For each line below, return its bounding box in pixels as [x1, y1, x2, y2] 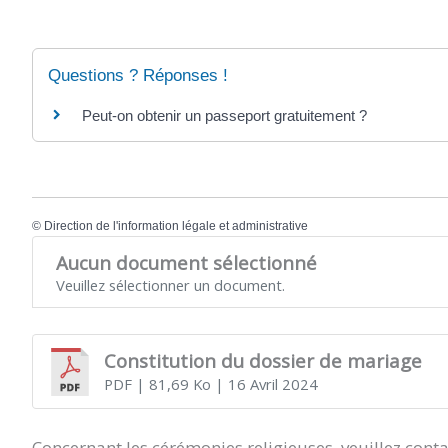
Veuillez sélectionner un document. [55, 274, 285, 295]
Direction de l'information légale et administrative [44, 218, 308, 233]
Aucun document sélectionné [55, 249, 317, 275]
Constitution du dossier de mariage [103, 347, 422, 373]
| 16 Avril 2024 [210, 374, 318, 395]
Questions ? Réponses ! [48, 66, 228, 86]
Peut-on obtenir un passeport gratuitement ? [82, 107, 367, 125]
